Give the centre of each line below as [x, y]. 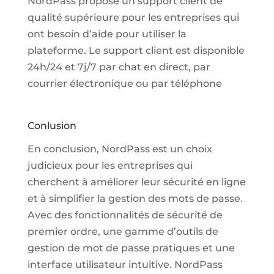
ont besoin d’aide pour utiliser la [107, 34]
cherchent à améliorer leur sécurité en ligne [136, 182]
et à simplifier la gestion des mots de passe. [135, 198]
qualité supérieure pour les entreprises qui [133, 17]
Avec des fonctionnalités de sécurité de [125, 215]
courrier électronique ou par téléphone [124, 83]
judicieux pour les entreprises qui [110, 165]
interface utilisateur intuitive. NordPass [125, 264]
